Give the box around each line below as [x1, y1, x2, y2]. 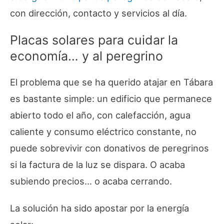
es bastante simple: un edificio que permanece [10, 92, 212, 104]
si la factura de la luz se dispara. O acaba [10, 158, 185, 170]
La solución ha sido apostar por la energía [10, 202, 189, 213]
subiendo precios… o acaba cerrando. [10, 175, 172, 186]
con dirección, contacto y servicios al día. [10, 7, 187, 18]
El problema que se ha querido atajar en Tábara [10, 76, 213, 87]
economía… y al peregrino [10, 48, 163, 63]
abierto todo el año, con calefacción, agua [10, 109, 190, 120]
